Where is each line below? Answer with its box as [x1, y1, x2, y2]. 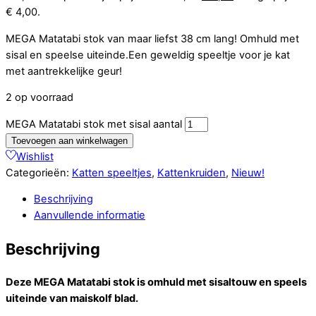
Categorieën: [6, 166, 72, 179]
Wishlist [16, 150, 54, 163]
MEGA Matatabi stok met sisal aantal [6, 117, 182, 130]
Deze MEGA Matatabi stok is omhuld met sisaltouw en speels [6, 275, 307, 288]
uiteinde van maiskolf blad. [6, 291, 138, 305]
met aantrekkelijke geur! [6, 64, 122, 78]
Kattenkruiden [157, 166, 226, 179]
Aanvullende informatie [34, 209, 145, 222]
